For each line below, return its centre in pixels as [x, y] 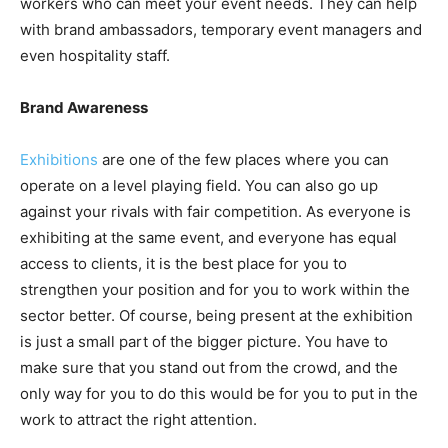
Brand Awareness [84, 107]
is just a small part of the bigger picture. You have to [204, 341]
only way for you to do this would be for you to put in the [219, 393]
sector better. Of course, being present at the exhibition [216, 315]
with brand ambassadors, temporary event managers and [221, 29]
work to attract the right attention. [138, 419]
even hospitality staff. [95, 55]
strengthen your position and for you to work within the [215, 289]
